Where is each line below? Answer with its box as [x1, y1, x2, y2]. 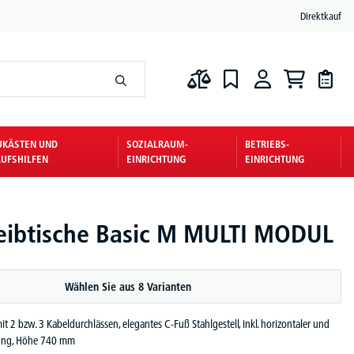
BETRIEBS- [245, 137, 290, 150]
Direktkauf [300, 9, 341, 22]
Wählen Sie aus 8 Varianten [65, 280, 191, 294]
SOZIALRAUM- [126, 137, 189, 150]
